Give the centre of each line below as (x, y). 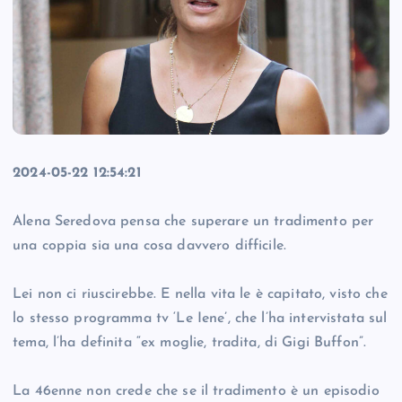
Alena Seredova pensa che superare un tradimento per (193, 222)
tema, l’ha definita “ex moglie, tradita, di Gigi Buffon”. (190, 343)
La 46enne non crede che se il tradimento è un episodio (196, 392)
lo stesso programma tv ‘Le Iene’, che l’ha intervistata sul (200, 319)
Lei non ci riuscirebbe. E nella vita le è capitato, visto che (200, 295)
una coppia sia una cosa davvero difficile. (149, 246)
